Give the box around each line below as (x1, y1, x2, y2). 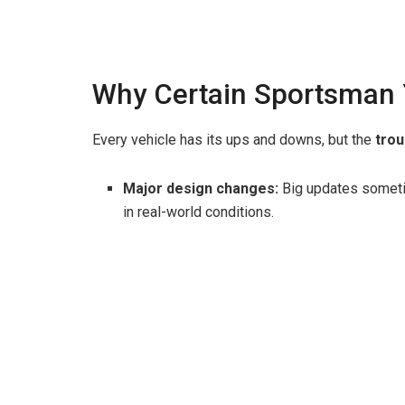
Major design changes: (123, 179, 279, 197)
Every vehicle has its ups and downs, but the (92, 130, 375, 148)
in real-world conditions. (123, 202, 275, 221)
